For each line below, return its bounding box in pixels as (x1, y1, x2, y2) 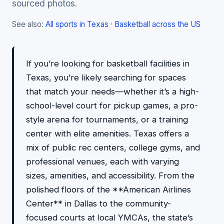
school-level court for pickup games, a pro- (26, 100, 198, 110)
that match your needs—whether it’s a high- (26, 86, 199, 96)
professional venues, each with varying (26, 156, 179, 166)
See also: (12, 19, 45, 29)
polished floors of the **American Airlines (26, 184, 191, 194)
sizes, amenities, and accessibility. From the (26, 170, 194, 180)
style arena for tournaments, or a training (26, 114, 188, 124)
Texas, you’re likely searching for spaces (26, 72, 186, 82)
